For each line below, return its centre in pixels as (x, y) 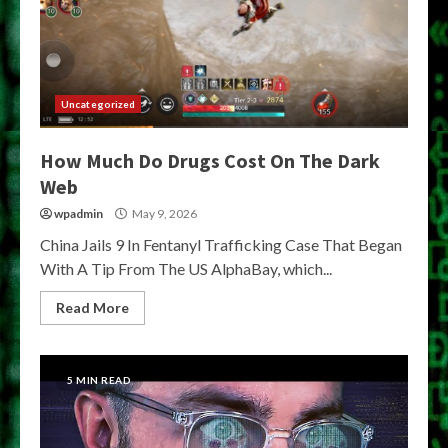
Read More (92, 307)
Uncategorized (98, 104)
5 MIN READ (99, 380)
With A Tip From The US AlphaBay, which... (186, 268)
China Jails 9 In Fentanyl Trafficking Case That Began (221, 244)
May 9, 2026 (163, 213)
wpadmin (78, 213)
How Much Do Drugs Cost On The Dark (210, 160)
